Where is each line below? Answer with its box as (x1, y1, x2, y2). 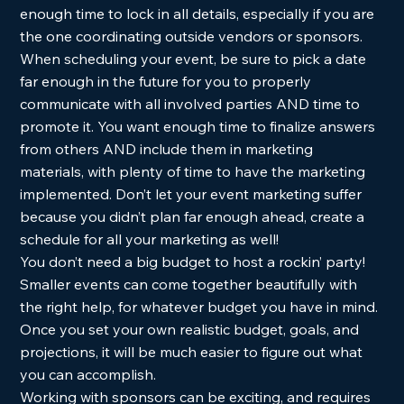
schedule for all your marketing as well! (20, 230, 287, 248)
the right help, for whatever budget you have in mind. (20, 298, 382, 316)
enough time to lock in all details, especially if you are (20, 5, 379, 23)
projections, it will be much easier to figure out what (20, 343, 367, 361)
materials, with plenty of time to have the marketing (20, 162, 370, 180)
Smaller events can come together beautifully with (20, 275, 362, 293)
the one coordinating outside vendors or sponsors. (20, 27, 367, 45)
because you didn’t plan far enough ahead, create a (20, 207, 369, 225)
